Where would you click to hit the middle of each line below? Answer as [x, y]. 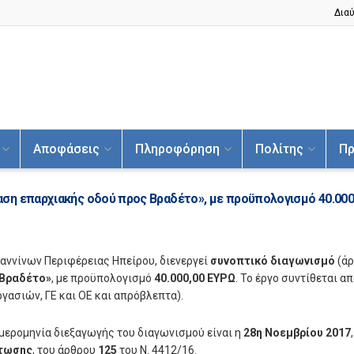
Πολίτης [279, 149]
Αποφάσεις [66, 149]
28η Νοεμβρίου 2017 [297, 332]
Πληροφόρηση [177, 149]
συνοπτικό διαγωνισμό [273, 261]
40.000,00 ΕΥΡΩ [195, 279]
